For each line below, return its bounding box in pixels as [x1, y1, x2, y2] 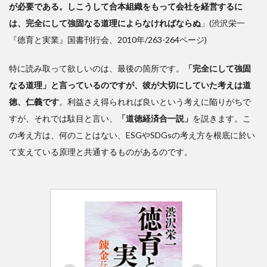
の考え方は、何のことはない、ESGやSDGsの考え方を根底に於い [9, 129, 255, 140]
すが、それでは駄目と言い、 [9, 113, 117, 123]
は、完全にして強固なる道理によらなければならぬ [9, 17, 201, 28]
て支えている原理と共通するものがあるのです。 [9, 146, 193, 157]
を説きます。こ [193, 113, 251, 123]
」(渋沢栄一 [201, 17, 245, 28]
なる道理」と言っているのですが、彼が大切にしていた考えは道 [9, 79, 251, 90]
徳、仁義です [9, 96, 59, 107]
